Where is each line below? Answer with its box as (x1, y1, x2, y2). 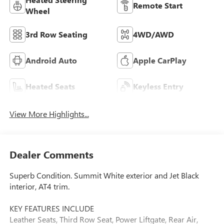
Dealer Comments (9, 147, 93, 161)
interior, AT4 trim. (9, 181, 69, 192)
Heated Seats (25, 80, 75, 91)
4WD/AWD (133, 28, 174, 39)
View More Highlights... (9, 108, 89, 119)
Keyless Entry (133, 80, 183, 91)
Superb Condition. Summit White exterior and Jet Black (9, 170, 199, 181)
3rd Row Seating (25, 28, 87, 39)
